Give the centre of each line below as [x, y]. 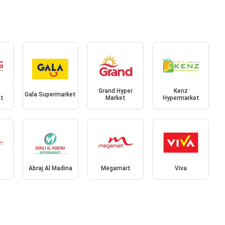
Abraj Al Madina [50, 168]
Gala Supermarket [50, 95]
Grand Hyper [116, 91]
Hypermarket [181, 98]
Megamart [116, 168]
